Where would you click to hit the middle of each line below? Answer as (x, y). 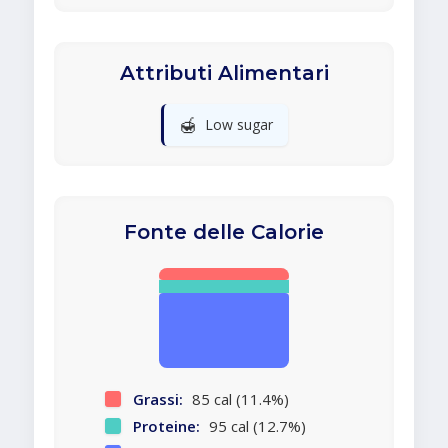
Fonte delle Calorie (224, 232)
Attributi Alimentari (224, 73)
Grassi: (157, 399)
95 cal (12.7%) (255, 426)
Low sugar (238, 125)
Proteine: (166, 426)
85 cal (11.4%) (238, 399)
